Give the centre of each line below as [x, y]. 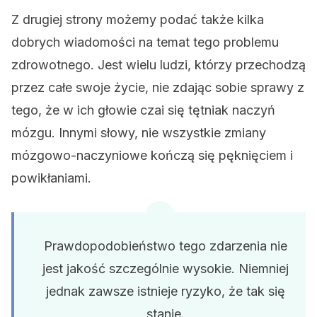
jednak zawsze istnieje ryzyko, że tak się [166, 291]
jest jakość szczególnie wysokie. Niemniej [166, 269]
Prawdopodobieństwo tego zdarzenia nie [166, 246]
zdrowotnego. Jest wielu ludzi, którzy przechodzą [158, 65]
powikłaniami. [51, 178]
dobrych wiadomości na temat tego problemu [145, 42]
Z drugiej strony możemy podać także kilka [138, 19]
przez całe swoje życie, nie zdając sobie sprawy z [158, 87]
